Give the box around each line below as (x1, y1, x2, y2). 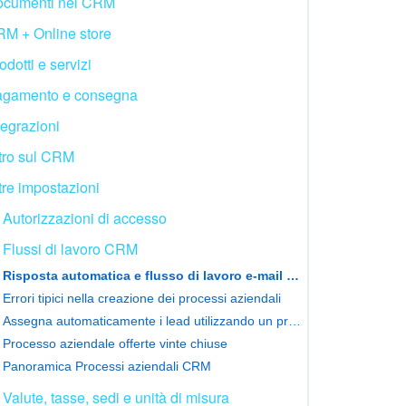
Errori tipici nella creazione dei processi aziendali (3, 290, 281, 305)
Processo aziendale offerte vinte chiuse (3, 335, 227, 351)
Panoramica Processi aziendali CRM (3, 358, 211, 373)
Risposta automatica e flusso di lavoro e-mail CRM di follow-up (286, 267, 299, 283)
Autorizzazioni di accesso (3, 207, 167, 228)
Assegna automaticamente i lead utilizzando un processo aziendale (288, 313, 301, 328)
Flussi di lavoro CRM (3, 237, 138, 259)
